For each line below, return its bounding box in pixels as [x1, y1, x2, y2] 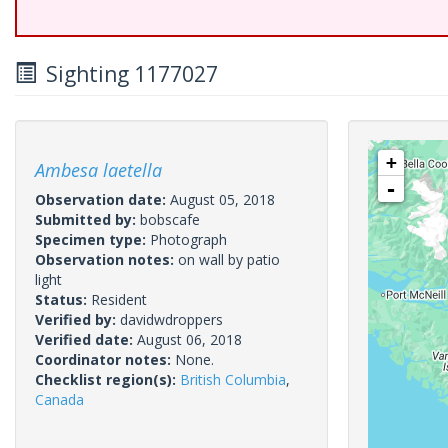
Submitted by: [35, 210, 140, 229]
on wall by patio [178, 250, 280, 269]
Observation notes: [35, 250, 178, 269]
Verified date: [35, 330, 137, 349]
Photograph [150, 230, 227, 249]
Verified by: [35, 310, 120, 329]
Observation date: [35, 190, 170, 209]
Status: [35, 290, 91, 309]
